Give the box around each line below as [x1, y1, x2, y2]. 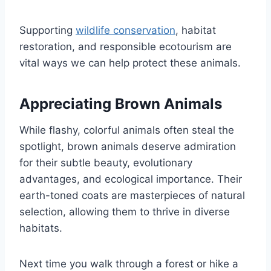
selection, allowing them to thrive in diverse [19, 205, 230, 218]
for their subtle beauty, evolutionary [19, 156, 192, 169]
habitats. [19, 221, 62, 234]
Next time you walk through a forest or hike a [19, 257, 238, 270]
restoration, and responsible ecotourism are [19, 40, 232, 53]
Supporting [19, 24, 76, 36]
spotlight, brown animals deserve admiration [19, 140, 236, 152]
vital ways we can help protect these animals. [19, 56, 241, 69]
